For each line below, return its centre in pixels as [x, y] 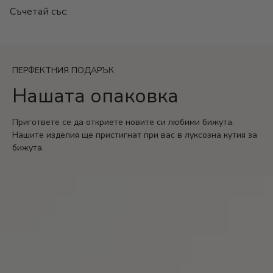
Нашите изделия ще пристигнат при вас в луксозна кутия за [135, 135]
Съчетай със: [39, 12]
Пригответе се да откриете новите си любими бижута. [123, 122]
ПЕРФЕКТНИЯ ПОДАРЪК [63, 71]
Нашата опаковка [95, 96]
